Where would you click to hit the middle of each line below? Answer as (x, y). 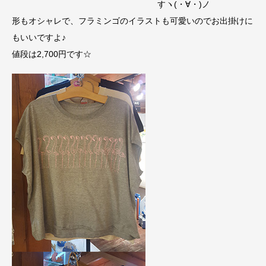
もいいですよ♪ (39, 38)
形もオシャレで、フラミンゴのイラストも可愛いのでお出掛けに (132, 21)
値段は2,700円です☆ (52, 54)
